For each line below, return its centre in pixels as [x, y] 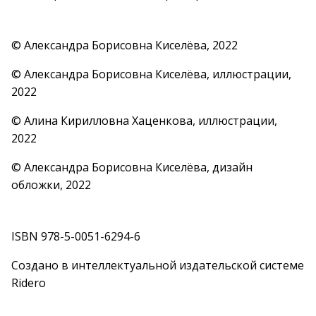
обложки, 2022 [51, 185]
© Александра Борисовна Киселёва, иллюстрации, [151, 74]
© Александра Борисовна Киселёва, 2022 [124, 45]
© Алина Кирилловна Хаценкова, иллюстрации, [144, 121]
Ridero [29, 283]
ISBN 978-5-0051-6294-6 [76, 236]
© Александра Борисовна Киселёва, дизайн [132, 167]
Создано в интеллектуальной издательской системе [158, 265]
